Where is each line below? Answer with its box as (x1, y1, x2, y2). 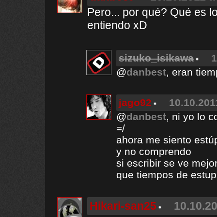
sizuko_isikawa (119, 52, 194, 63)
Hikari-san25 (90, 200, 156, 212)
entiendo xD (87, 19, 147, 31)
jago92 (119, 97, 152, 108)
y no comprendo (116, 146, 191, 157)
